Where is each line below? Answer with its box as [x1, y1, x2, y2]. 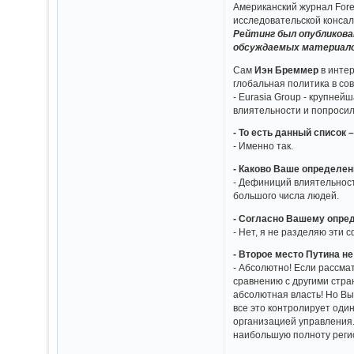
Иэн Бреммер [254, 64, 322, 75]
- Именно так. [233, 141, 294, 152]
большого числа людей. [233, 190, 340, 201]
